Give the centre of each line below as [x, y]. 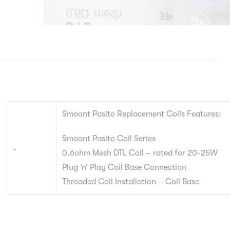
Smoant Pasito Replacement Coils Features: [142, 114]
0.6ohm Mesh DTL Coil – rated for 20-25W [140, 153]
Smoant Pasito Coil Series [109, 139]
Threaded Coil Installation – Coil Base [131, 182]
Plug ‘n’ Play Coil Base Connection [124, 168]
